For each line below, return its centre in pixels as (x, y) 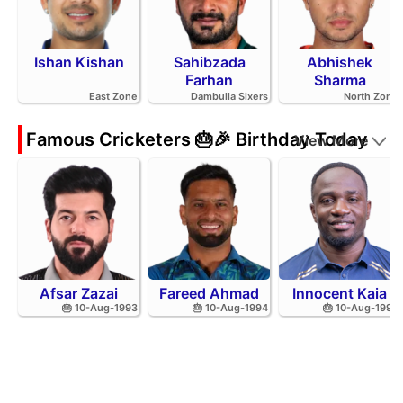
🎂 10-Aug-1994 (230, 307)
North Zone (371, 96)
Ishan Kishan (79, 62)
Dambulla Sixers (229, 96)
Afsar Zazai (79, 293)
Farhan (209, 80)
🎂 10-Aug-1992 (361, 307)
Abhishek (340, 62)
